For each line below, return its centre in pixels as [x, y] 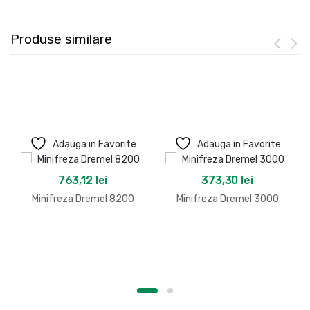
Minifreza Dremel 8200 [83, 199]
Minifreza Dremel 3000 [227, 199]
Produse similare [61, 39]
